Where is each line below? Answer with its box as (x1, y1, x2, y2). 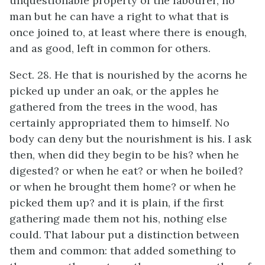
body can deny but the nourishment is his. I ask (9, 132, 251, 146)
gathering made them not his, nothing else (9, 212, 227, 225)
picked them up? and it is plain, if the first (9, 196, 224, 209)
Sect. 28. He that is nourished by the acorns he (9, 68, 247, 82)
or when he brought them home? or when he (9, 180, 236, 193)
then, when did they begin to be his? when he (9, 148, 239, 161)
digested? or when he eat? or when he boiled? (9, 164, 243, 177)
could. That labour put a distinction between (9, 228, 239, 241)
